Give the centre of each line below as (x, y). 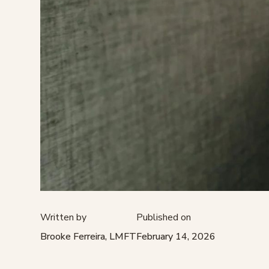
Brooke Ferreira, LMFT (89, 237)
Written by (64, 217)
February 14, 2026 (176, 237)
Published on (164, 217)
